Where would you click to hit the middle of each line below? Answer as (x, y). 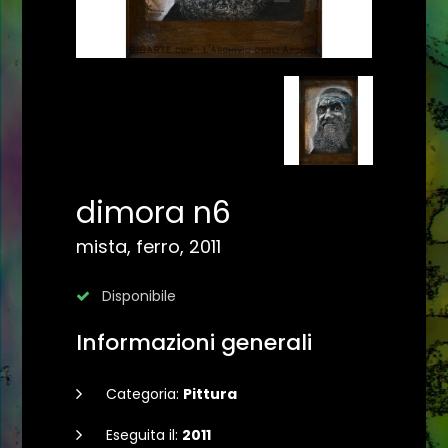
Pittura (210, 394)
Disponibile (137, 296)
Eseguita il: (144, 435)
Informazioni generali (194, 342)
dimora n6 (153, 213)
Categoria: (144, 394)
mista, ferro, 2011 (148, 246)
